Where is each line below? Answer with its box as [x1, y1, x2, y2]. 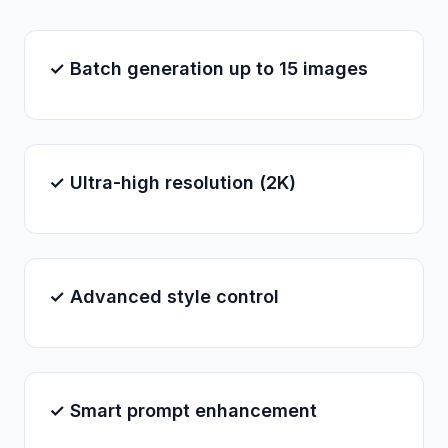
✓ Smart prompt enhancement [49, 400, 317, 421]
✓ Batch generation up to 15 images [49, 58, 368, 79]
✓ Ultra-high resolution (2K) [49, 172, 296, 193]
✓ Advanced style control [49, 286, 279, 307]
